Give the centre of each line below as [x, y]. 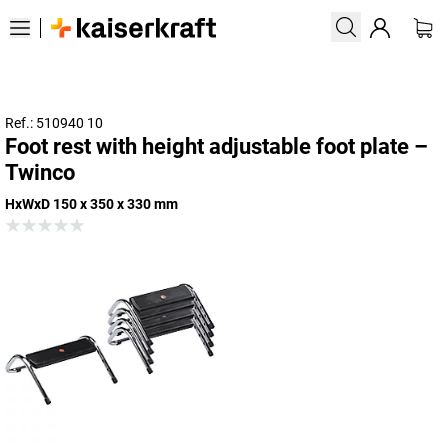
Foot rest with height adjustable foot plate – [216, 146]
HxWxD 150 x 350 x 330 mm [91, 204]
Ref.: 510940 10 [54, 123]
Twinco [40, 172]
